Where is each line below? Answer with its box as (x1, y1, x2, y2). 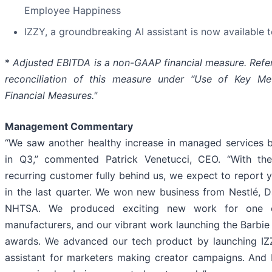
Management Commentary (5, 120, 133, 133)
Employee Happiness (24, 4, 121, 17)
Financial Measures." (5, 89, 97, 102)
